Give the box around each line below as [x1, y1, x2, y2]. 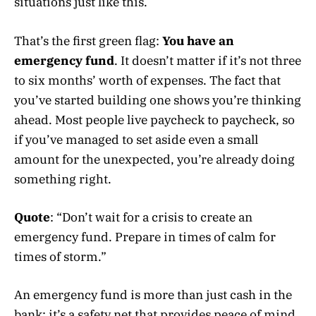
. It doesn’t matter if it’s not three [114, 52, 301, 68]
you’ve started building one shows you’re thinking [14, 92, 301, 108]
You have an [162, 32, 234, 49]
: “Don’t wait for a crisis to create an [50, 209, 253, 225]
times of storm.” [14, 248, 107, 265]
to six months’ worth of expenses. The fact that [14, 72, 281, 88]
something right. [14, 171, 111, 187]
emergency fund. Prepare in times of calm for [14, 229, 276, 245]
